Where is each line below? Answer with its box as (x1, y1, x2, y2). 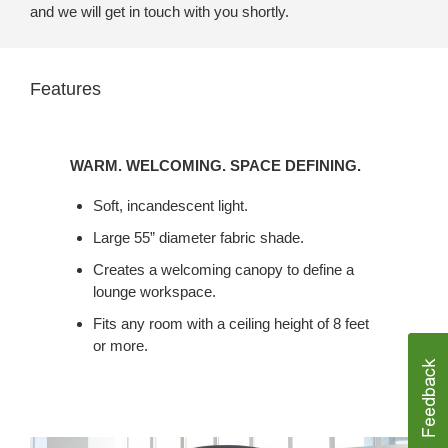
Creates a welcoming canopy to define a (92, 260, 354, 278)
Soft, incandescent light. (92, 196, 248, 214)
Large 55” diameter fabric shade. (92, 228, 304, 246)
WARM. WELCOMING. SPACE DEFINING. (70, 156, 361, 174)
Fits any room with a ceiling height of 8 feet (92, 314, 369, 332)
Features (30, 78, 101, 99)
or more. (92, 336, 148, 354)
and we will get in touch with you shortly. (30, 2, 289, 20)
